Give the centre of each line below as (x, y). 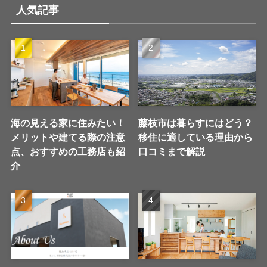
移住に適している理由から (196, 137)
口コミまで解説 (172, 152)
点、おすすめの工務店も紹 (68, 152)
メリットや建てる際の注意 (68, 137)
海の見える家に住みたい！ (68, 123)
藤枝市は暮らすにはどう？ (196, 123)
